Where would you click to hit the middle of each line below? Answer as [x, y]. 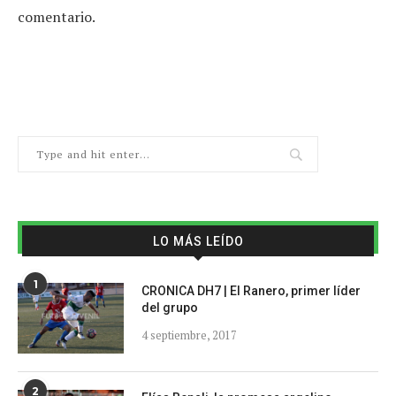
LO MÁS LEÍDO [198, 242]
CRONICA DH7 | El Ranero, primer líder [251, 291]
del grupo [170, 308]
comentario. [57, 17]
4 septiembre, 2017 [189, 335]
